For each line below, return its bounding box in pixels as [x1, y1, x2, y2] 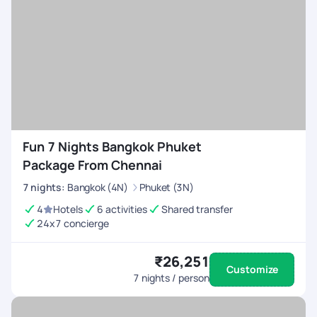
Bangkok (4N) [67, 180, 128, 194]
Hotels [53, 202, 83, 216]
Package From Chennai [23, 156, 162, 173]
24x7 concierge [37, 217, 109, 230]
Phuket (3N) [139, 180, 194, 194]
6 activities [97, 202, 147, 216]
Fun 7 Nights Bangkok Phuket [23, 138, 202, 155]
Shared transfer [161, 202, 233, 216]
